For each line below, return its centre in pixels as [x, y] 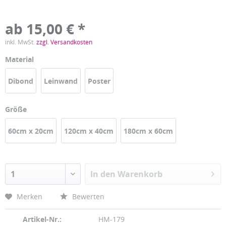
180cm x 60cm [149, 131]
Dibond [21, 81]
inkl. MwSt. [21, 42]
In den [103, 174]
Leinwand [61, 81]
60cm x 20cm [31, 131]
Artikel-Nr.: [42, 219]
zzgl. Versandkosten [64, 42]
